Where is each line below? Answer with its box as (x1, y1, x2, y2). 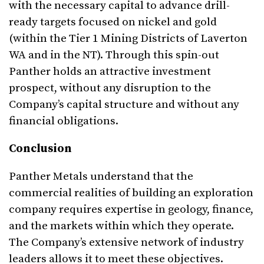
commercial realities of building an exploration (9, 186, 253, 200)
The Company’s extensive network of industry (9, 236, 244, 250)
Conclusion (9, 142, 72, 156)
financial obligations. (9, 114, 118, 128)
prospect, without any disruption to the (9, 81, 211, 95)
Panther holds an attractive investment (9, 65, 211, 79)
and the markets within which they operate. (9, 219, 234, 233)
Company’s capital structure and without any (9, 98, 239, 112)
